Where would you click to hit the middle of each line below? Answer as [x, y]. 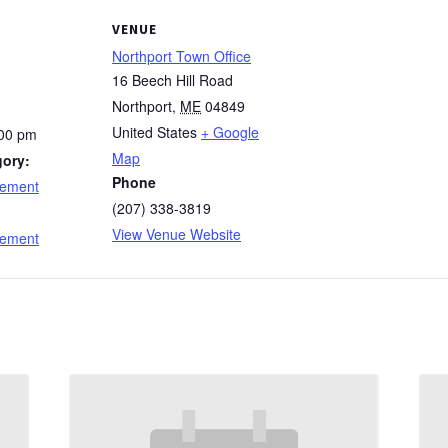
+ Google [230, 132]
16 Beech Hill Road [172, 80]
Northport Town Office [181, 56]
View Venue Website [176, 234]
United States [154, 132]
